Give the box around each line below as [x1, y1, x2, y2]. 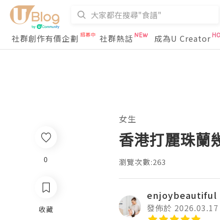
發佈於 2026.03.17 [147, 202, 219, 214]
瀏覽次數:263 [119, 157, 166, 167]
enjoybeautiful [147, 189, 217, 201]
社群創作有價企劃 [12, 32, 79, 44]
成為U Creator [154, 32, 211, 44]
